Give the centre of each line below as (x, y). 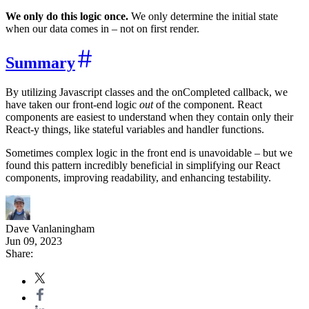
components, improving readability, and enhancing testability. (138, 177)
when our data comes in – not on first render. (102, 28)
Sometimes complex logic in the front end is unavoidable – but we (149, 152)
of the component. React (208, 104)
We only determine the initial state (203, 16)
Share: (19, 253)
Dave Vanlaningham (50, 228)
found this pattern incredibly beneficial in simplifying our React (143, 165)
